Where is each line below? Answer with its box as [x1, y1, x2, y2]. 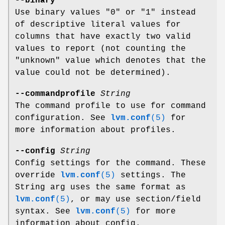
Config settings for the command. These [15, 159, 206, 168]
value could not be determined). [15, 68, 171, 78]
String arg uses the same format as [15, 183, 186, 192]
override [15, 171, 60, 180]
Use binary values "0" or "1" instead [15, 8, 196, 18]
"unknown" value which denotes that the [15, 56, 206, 66]
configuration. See [15, 114, 110, 123]
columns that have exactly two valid [15, 32, 191, 42]
